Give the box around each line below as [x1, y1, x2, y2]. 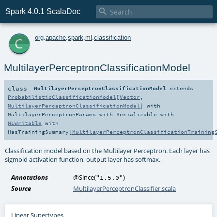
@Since [73, 172, 94, 182]
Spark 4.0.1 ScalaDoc [5, 7, 81, 16]
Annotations [11, 172, 48, 182]
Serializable [116, 110, 157, 118]
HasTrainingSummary [8, 128, 69, 135]
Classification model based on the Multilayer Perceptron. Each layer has [5, 146, 210, 155]
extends [166, 84, 194, 92]
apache [46, 33, 66, 41]
